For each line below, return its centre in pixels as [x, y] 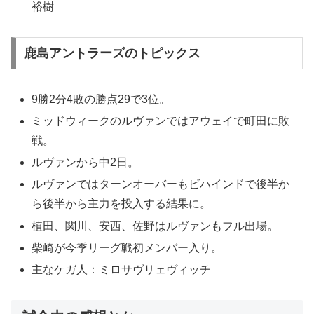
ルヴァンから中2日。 [86, 163]
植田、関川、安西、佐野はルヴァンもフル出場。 [155, 226]
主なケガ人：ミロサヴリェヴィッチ [122, 269]
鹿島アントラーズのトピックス [112, 53]
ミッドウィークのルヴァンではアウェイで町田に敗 [161, 121]
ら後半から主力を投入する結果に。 [122, 204]
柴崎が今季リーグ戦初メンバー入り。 [127, 247]
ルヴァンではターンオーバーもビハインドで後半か [161, 184]
